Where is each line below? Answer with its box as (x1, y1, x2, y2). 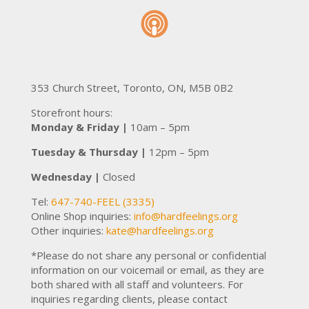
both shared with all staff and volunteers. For (30, 277, 243, 291)
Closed (102, 169, 135, 183)
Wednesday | (30, 169, 103, 183)
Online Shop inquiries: (30, 208, 134, 223)
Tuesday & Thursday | (30, 144, 149, 159)
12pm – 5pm (148, 144, 209, 159)
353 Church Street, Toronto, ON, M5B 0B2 (30, 80, 233, 94)
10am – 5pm (130, 119, 190, 134)
